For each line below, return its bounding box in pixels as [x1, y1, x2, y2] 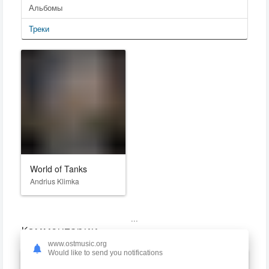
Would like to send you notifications [48, 248, 163, 257]
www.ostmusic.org [48, 239, 107, 248]
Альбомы [29, 2, 62, 13]
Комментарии [21, 223, 98, 238]
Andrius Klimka [30, 176, 79, 186]
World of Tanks [30, 163, 87, 175]
